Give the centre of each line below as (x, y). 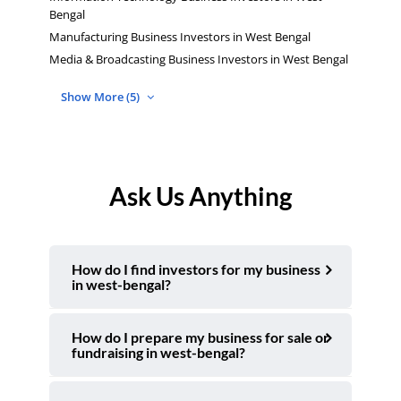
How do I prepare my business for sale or (200, 337)
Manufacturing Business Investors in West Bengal (180, 36)
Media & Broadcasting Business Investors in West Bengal (199, 59)
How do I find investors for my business (196, 269)
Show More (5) (102, 97)
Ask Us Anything (200, 196)
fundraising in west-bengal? (158, 353)
